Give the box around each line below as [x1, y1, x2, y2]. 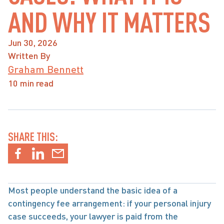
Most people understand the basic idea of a [8, 184, 177, 195]
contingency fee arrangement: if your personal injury [8, 197, 211, 208]
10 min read [8, 77, 53, 88]
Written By [8, 50, 50, 61]
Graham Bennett [8, 63, 83, 75]
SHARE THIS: [8, 129, 58, 143]
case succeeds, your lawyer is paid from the [8, 210, 178, 221]
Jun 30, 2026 [8, 37, 57, 48]
